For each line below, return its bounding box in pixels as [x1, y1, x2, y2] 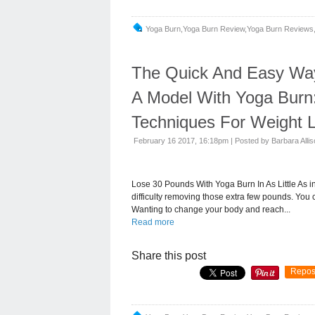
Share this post [131, 249, 206, 262]
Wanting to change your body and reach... [131, 204, 290, 214]
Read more [131, 217, 174, 227]
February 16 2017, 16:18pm [134, 136, 229, 145]
